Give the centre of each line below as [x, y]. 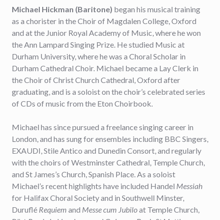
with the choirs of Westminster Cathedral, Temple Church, [108, 162]
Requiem [54, 209]
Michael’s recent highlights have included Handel [94, 186]
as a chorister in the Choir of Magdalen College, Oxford [104, 21]
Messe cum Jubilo [110, 209]
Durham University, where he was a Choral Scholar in [99, 56]
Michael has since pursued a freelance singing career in [103, 127]
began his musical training [157, 9]
